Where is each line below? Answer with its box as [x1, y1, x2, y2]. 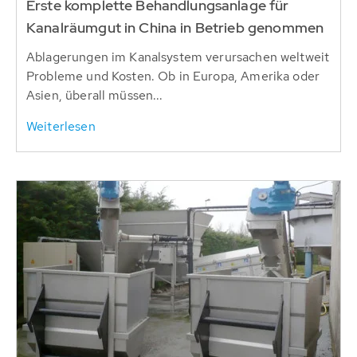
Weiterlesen [26, 117, 96, 135]
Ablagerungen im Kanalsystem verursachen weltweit [26, 48, 330, 65]
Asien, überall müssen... [26, 86, 163, 104]
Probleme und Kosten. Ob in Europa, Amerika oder [26, 67, 320, 84]
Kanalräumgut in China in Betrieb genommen [26, 18, 324, 37]
